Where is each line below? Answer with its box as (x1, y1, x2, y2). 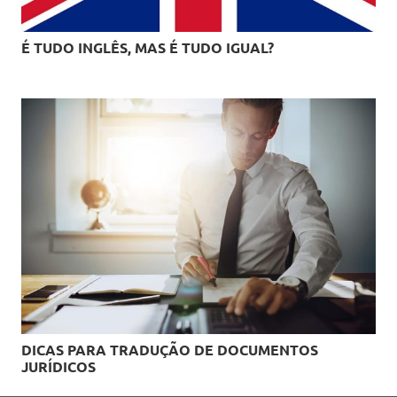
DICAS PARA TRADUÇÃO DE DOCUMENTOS (21, 340, 318, 360)
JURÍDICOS (21, 357, 96, 377)
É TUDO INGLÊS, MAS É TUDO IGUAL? (21, 37, 274, 57)
